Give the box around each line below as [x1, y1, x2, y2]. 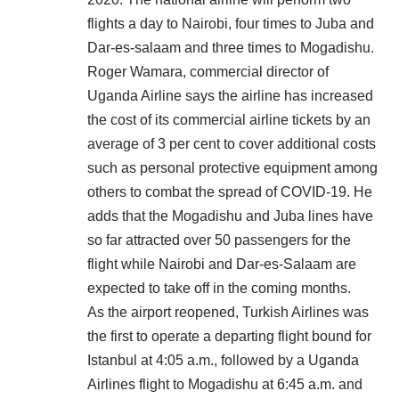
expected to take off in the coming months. [87, 280, 351, 296]
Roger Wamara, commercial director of [87, 63, 329, 79]
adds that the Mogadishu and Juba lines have [87, 208, 373, 224]
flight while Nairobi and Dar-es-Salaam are [87, 256, 356, 272]
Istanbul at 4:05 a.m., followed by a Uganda [87, 352, 359, 368]
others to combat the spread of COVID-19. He [87, 183, 372, 199]
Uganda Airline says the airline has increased [87, 87, 373, 103]
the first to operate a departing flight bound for [87, 328, 371, 344]
